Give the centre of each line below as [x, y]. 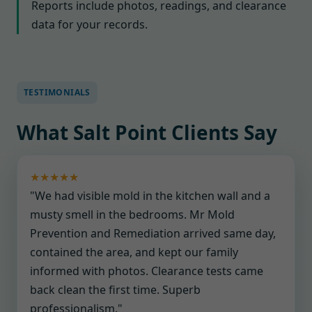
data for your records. [89, 24]
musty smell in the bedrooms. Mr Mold [132, 214]
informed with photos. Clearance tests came [147, 271]
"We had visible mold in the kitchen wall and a [150, 196]
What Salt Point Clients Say [147, 132]
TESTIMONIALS [57, 92]
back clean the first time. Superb [115, 290]
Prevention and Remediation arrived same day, [153, 233]
